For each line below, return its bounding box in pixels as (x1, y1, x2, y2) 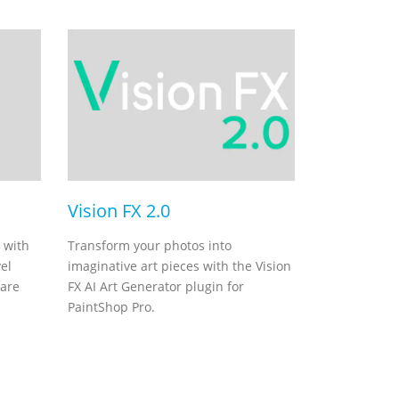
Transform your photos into (68, 237, 232, 254)
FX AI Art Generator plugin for (68, 278, 244, 295)
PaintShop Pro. (68, 298, 155, 315)
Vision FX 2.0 (68, 199, 170, 223)
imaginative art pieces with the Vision (68, 257, 291, 274)
